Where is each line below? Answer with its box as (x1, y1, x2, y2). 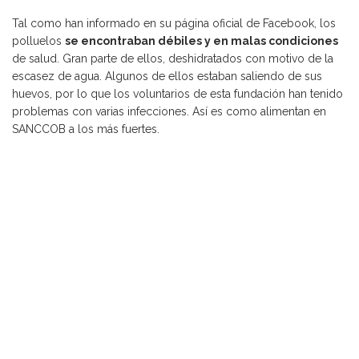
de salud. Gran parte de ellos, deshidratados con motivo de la (12, 52, 333, 66)
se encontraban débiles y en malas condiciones (65, 34, 338, 48)
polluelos (12, 34, 65, 48)
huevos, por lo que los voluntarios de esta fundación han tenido (12, 87, 343, 101)
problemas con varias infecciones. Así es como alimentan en (12, 105, 326, 119)
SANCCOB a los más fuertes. (12, 123, 159, 136)
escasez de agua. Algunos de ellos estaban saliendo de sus (12, 70, 322, 83)
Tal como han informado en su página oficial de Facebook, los (12, 17, 336, 30)
